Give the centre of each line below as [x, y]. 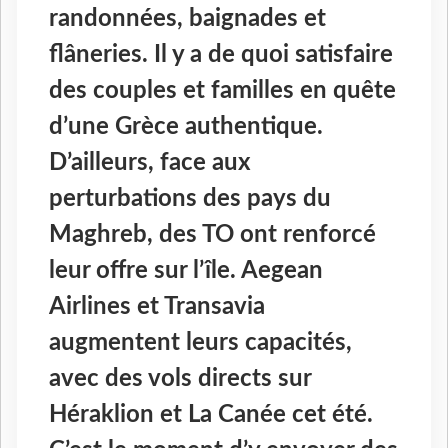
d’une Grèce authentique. [186, 127]
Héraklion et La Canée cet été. [211, 415]
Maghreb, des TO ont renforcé [212, 235]
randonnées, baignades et [187, 19]
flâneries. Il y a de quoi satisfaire [221, 55]
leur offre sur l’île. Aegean [186, 271]
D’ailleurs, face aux [150, 163]
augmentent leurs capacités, [200, 343]
